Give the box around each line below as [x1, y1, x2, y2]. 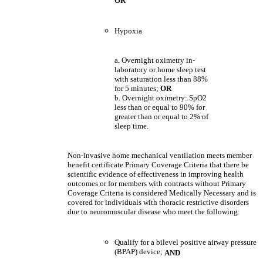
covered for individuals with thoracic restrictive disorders [68, 198, 249, 207]
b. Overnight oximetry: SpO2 [114, 93, 207, 102]
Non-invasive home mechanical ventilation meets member [68, 151, 252, 160]
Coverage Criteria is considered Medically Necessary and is [68, 188, 256, 197]
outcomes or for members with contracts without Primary [68, 179, 246, 188]
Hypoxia [114, 26, 142, 35]
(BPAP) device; [114, 247, 164, 257]
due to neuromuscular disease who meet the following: [68, 207, 240, 216]
